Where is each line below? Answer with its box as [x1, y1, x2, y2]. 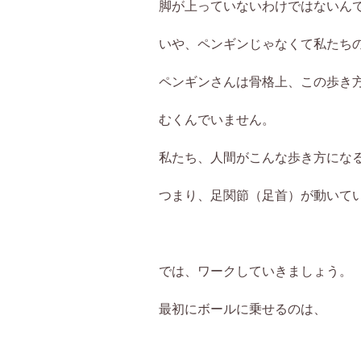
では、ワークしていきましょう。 [159, 263, 352, 278]
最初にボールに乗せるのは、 [159, 301, 326, 316]
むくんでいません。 [159, 111, 275, 127]
